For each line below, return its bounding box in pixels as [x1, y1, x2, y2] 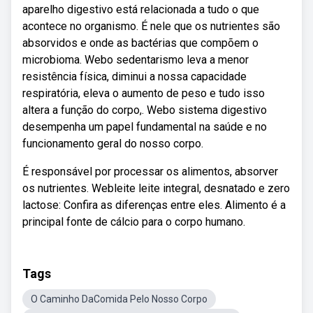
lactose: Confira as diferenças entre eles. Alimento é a [22, 198, 286, 212]
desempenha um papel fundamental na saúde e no [22, 120, 267, 133]
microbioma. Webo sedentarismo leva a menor [22, 53, 249, 66]
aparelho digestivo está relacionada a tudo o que [22, 3, 259, 16]
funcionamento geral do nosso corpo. [22, 137, 203, 150]
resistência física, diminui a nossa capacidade [22, 70, 247, 83]
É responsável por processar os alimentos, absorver [22, 165, 278, 178]
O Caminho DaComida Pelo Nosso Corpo [31, 293, 208, 305]
